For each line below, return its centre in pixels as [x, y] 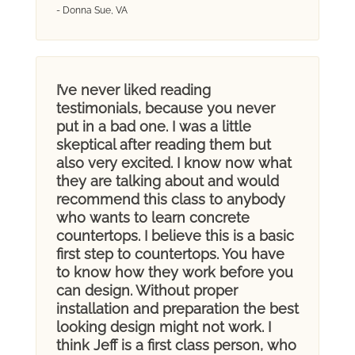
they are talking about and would [167, 181]
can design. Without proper [147, 290]
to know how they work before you [174, 272]
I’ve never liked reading [133, 90]
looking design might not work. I [163, 326]
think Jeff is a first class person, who [176, 345]
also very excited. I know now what [174, 162]
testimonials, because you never [165, 108]
